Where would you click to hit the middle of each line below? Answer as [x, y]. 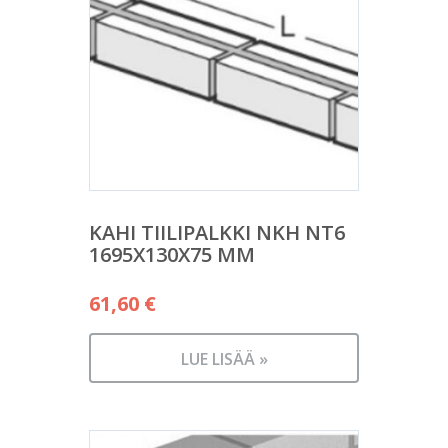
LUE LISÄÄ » [224, 358]
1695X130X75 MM [172, 254]
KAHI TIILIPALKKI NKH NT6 [217, 232]
